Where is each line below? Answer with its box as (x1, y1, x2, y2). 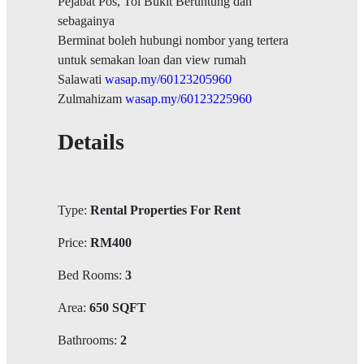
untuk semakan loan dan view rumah (58, 52, 246, 67)
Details (58, 128, 124, 154)
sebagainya (58, 13, 115, 28)
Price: (58, 235, 90, 249)
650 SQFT (89, 300, 146, 314)
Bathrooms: (58, 332, 120, 347)
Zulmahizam (58, 91, 125, 106)
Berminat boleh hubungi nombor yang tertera (58, 32, 288, 47)
